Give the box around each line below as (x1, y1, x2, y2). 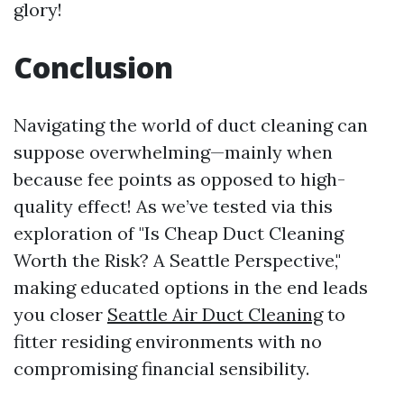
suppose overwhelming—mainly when (14, 141, 333, 164)
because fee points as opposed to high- (14, 168, 345, 191)
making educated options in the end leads (14, 276, 368, 299)
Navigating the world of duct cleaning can (14, 114, 368, 137)
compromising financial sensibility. (14, 357, 309, 381)
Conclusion (14, 48, 173, 87)
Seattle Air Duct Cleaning (107, 303, 323, 326)
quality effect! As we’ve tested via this (14, 195, 333, 218)
